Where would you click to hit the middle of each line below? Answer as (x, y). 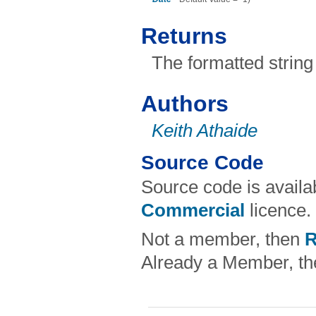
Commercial (193, 211)
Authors (185, 104)
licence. (278, 211)
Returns (184, 36)
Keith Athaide (205, 131)
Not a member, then (223, 239)
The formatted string (232, 63)
